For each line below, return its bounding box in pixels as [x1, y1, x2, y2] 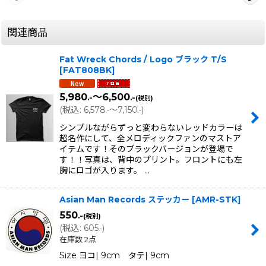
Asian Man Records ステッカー [59, 194, 189, 205]
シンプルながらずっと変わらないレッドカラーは [59, 122, 242, 133]
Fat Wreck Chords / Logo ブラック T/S [59, 54, 227, 65]
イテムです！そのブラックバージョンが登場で [59, 143, 233, 154]
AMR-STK [195, 194, 237, 205]
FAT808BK [63, 65, 112, 76]
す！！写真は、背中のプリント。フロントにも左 [59, 154, 242, 165]
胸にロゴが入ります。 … [59, 164, 150, 176]
